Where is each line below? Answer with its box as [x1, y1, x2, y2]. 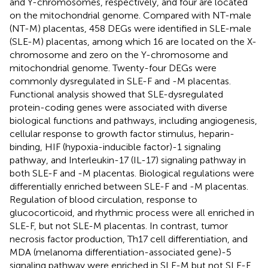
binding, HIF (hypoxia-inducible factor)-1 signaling [10, 141, 221, 153]
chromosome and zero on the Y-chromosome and [10, 48, 228, 60]
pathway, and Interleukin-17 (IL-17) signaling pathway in [10, 154, 246, 166]
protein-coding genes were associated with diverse [10, 101, 227, 113]
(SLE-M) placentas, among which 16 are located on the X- [10, 35, 257, 47]
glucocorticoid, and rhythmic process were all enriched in [10, 206, 254, 218]
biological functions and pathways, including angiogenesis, [10, 114, 257, 126]
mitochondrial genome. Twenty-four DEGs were [10, 62, 217, 74]
